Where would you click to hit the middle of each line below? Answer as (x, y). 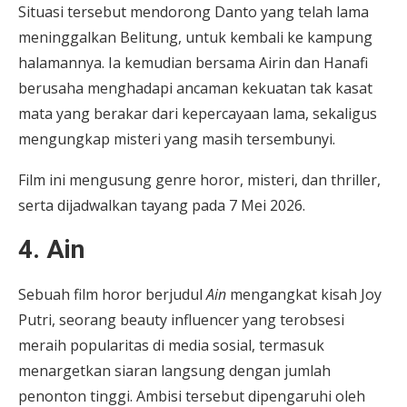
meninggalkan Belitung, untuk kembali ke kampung (195, 37)
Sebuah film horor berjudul (112, 294)
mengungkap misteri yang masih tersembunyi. (177, 139)
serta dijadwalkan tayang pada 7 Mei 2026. (162, 205)
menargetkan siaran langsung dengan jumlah (174, 370)
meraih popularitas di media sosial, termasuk (171, 345)
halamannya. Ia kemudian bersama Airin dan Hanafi (193, 62)
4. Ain (51, 249)
